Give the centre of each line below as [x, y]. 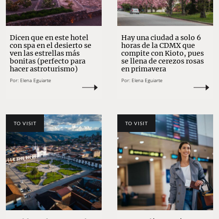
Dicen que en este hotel [49, 38]
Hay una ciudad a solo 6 [161, 38]
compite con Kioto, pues [163, 54]
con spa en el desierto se [51, 46]
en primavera [144, 69]
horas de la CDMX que [158, 46]
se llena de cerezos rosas [163, 61]
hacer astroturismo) [44, 69]
